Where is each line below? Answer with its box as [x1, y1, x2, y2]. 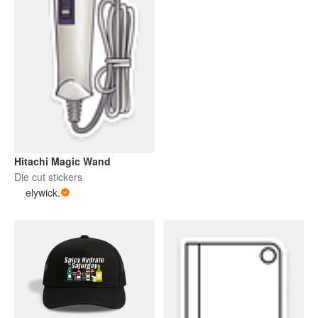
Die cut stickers [14, 169, 82, 184]
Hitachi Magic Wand [14, 153, 111, 168]
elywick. [26, 185, 60, 199]
